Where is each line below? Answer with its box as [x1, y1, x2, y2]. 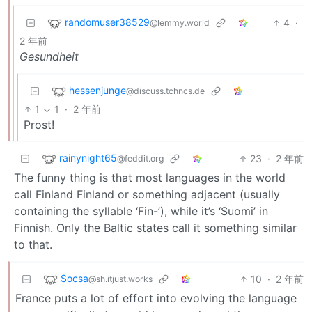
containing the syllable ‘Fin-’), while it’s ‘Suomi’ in [14, 203, 268, 218]
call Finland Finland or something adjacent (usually [14, 187, 280, 201]
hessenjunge [69, 84, 126, 96]
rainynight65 [59, 151, 117, 164]
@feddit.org [117, 153, 164, 164]
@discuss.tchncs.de [126, 85, 205, 96]
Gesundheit [19, 49, 79, 63]
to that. [14, 237, 52, 251]
